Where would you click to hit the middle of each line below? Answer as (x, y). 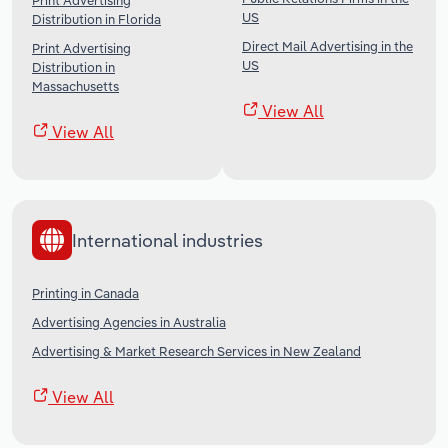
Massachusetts (75, 86)
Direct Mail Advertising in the (327, 46)
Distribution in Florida (96, 19)
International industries (167, 240)
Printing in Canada (85, 293)
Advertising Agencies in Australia (129, 322)
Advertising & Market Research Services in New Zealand (196, 351)
